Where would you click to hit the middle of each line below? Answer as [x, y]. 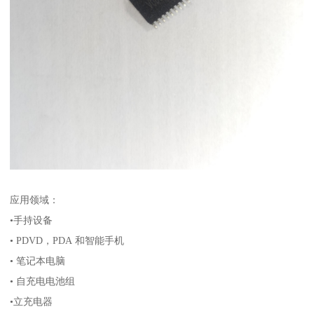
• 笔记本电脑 [60, 261]
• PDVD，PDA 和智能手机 [114, 241]
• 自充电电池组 [61, 281]
